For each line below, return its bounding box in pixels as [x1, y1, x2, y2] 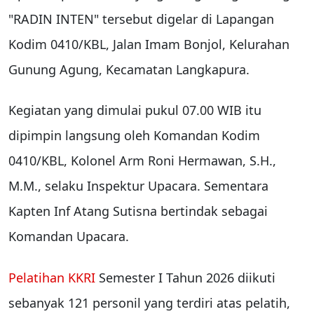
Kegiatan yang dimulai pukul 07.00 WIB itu [8, 102, 261, 119]
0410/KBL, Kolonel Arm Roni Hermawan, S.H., [8, 152, 276, 170]
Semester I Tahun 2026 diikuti [95, 268, 275, 286]
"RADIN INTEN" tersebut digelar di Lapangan [8, 11, 274, 28]
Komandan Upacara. [8, 228, 129, 245]
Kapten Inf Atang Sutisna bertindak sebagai [8, 203, 268, 220]
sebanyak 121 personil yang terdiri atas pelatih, [8, 294, 290, 311]
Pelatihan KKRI [8, 268, 95, 286]
